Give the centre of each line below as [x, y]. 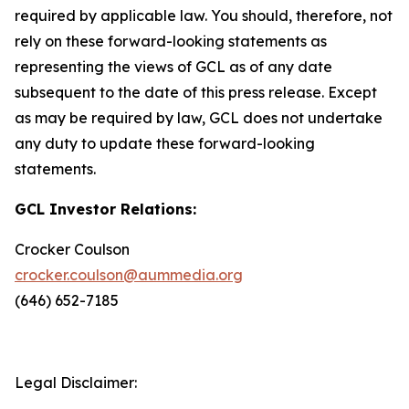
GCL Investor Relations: [105, 209]
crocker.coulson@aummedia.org [129, 275]
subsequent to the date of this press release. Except [196, 92]
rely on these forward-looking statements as [171, 41]
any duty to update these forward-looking [165, 143]
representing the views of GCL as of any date [173, 67]
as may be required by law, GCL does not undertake [199, 118]
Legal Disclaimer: [76, 383]
